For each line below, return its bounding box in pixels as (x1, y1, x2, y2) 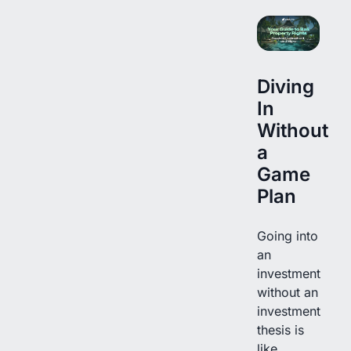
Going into (257, 227, 318, 244)
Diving (257, 74, 314, 98)
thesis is (257, 321, 304, 338)
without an (257, 284, 318, 300)
